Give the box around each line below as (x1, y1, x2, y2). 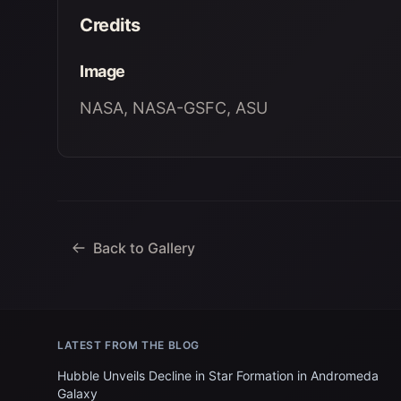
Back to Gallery (93, 239, 195, 257)
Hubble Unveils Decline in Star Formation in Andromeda (57, 368, 379, 383)
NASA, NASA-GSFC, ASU (80, 98, 268, 117)
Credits (80, 14, 141, 36)
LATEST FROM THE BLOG (57, 338, 200, 352)
